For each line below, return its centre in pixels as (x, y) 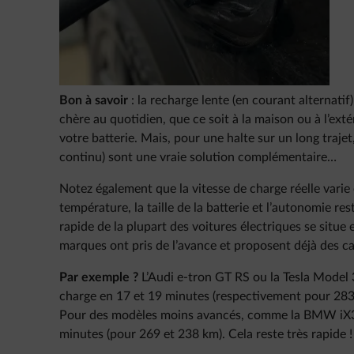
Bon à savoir (94, 101)
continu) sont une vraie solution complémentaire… (198, 158)
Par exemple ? (99, 278)
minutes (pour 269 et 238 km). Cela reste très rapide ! (206, 335)
